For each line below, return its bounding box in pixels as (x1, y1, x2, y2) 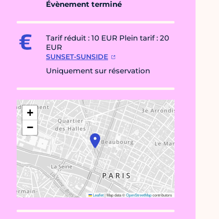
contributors (152, 192, 172, 198)
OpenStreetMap (126, 192, 152, 198)
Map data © (106, 192, 126, 198)
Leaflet (92, 192, 104, 198)
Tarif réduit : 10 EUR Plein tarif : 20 (46, 33, 169, 43)
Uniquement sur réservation (46, 66, 150, 76)
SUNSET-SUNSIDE (46, 52, 108, 62)
